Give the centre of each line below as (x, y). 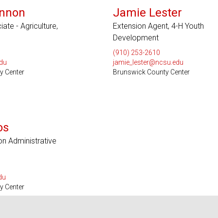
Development (136, 38)
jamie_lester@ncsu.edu (148, 62)
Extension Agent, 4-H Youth (158, 26)
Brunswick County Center (151, 72)
